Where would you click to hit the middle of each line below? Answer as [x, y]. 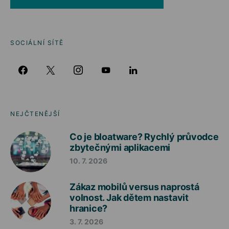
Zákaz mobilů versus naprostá [134, 187]
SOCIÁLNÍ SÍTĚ [37, 43]
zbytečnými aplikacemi [120, 148]
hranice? [89, 209]
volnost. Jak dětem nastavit [129, 198]
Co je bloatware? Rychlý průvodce [144, 137]
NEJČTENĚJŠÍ [35, 114]
